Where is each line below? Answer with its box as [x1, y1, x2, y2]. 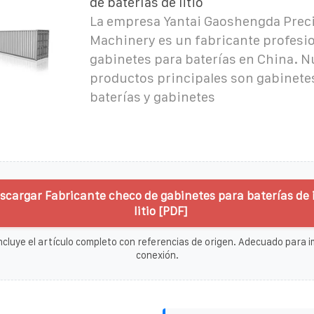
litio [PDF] [134, 204, 187, 217]
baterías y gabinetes [89, 89, 215, 104]
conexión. [135, 249, 179, 261]
